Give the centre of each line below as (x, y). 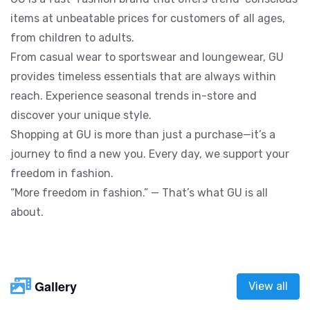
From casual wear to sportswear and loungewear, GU (147, 57)
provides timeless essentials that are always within (143, 76)
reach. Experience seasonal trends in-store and (134, 95)
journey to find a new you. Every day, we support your (150, 154)
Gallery (56, 286)
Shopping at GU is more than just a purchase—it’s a (143, 134)
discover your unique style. (81, 115)
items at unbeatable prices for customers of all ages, (148, 18)
